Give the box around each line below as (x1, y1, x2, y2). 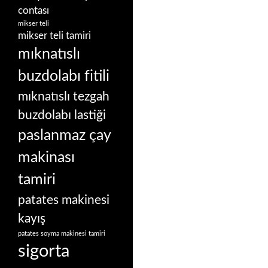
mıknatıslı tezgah (18, 90, 109, 103)
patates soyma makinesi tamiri (18, 230, 105, 237)
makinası (18, 150, 75, 165)
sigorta (18, 242, 69, 260)
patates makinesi (18, 194, 109, 206)
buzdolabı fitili (18, 69, 109, 84)
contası (18, 6, 49, 16)
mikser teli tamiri (18, 31, 91, 41)
